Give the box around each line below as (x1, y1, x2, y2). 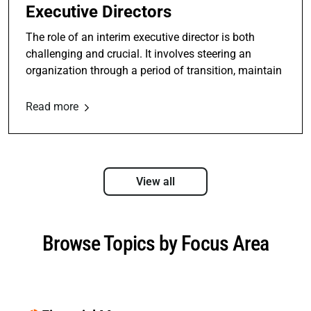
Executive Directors (26, 2, 171, 22)
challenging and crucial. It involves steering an (26, 47, 251, 61)
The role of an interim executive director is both (26, 31, 255, 44)
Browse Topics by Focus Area (42, 231, 269, 256)
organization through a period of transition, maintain (26, 64, 282, 78)
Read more (26, 100, 81, 114)
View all (136, 175, 175, 189)
